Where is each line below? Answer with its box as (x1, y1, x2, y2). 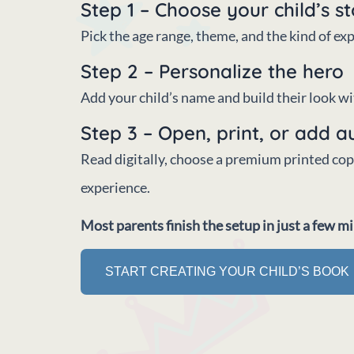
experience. (81, 178, 150, 196)
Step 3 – (81, 120, 158, 145)
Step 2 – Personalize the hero (81, 58, 344, 83)
